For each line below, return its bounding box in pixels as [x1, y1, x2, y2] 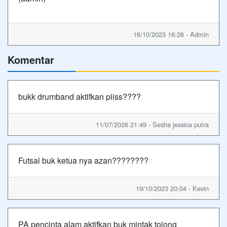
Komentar [8, 52, 54, 67]
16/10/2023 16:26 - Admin [133, 29, 209, 39]
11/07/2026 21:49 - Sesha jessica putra [96, 119, 209, 129]
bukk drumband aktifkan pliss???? [18, 90, 141, 102]
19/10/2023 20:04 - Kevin [136, 183, 209, 193]
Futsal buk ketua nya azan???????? [18, 154, 148, 166]
